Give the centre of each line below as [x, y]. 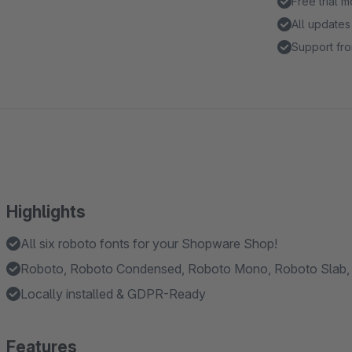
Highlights [46, 212]
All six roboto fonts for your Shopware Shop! [149, 244]
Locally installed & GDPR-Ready [113, 294]
